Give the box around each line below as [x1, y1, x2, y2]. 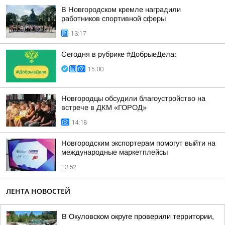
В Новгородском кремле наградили [61, 6, 181, 14]
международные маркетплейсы [61, 148, 168, 156]
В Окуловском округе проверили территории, [62, 212, 214, 220]
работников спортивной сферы [61, 15, 166, 23]
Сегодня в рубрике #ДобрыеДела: [61, 50, 176, 58]
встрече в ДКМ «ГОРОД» [61, 103, 147, 111]
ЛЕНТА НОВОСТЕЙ [6, 186, 70, 196]
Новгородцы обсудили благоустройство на [61, 94, 205, 102]
